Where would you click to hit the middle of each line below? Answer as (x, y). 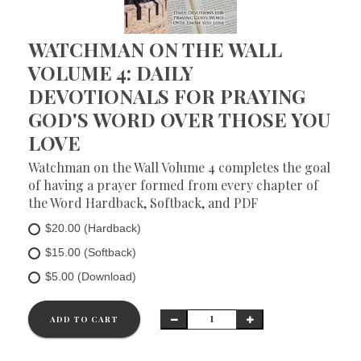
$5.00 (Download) (91, 276)
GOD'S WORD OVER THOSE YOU (179, 119)
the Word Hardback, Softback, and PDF (143, 203)
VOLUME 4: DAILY (111, 73)
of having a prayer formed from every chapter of (173, 185)
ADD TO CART (84, 319)
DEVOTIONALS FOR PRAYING (167, 96)
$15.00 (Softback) (91, 252)
